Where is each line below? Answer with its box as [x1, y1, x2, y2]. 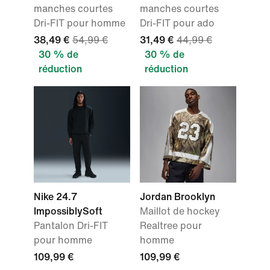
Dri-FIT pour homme [34, 18, 125, 29]
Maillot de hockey [140, 206, 220, 217]
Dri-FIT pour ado [140, 18, 215, 29]
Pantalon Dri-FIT [34, 221, 108, 231]
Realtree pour [140, 221, 202, 231]
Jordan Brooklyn [140, 192, 215, 202]
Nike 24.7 [34, 192, 77, 202]
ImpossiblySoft [34, 206, 102, 217]
